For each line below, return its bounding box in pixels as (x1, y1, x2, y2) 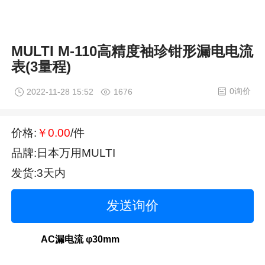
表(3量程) (11, 59, 72, 75)
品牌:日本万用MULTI (11, 147, 116, 160)
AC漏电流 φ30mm (41, 234, 120, 244)
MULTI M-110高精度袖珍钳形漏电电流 (11, 43, 254, 60)
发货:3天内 (11, 167, 66, 180)
